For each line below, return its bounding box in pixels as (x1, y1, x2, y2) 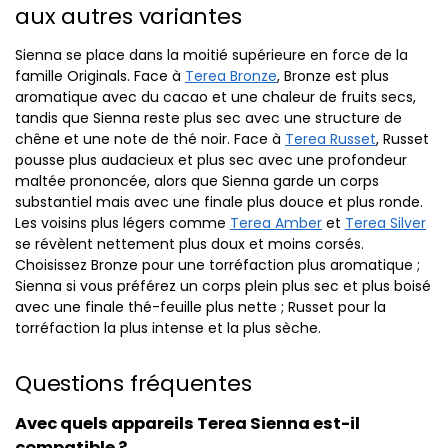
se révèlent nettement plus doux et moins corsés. (15, 233, 364, 254)
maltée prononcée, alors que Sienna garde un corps (15, 170, 379, 191)
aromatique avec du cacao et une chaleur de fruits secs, (15, 86, 416, 107)
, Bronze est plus (277, 65, 389, 86)
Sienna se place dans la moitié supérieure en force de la (15, 44, 408, 65)
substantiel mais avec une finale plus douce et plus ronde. (15, 191, 423, 212)
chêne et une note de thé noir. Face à (15, 128, 285, 149)
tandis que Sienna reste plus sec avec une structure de (15, 107, 402, 128)
